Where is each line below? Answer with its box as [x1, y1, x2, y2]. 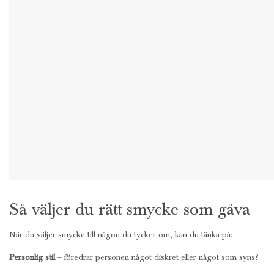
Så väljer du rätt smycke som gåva [9, 199, 250, 220]
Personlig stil [9, 251, 55, 262]
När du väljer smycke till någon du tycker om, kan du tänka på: [9, 229, 232, 240]
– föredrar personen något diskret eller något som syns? [55, 251, 259, 262]
